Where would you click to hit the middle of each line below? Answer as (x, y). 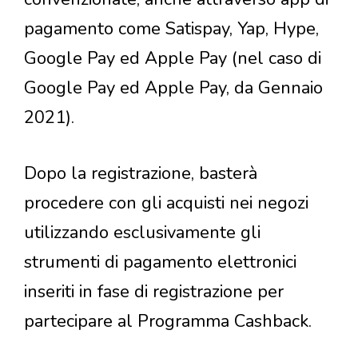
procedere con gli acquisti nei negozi (166, 203)
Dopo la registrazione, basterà (141, 174)
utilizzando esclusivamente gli (142, 233)
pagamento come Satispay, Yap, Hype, (171, 29)
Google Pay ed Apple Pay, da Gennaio (173, 88)
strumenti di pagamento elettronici (160, 263)
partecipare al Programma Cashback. (170, 322)
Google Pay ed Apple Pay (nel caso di (173, 59)
